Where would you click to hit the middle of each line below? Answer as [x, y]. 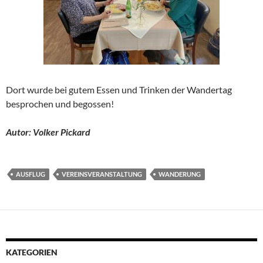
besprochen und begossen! [60, 103]
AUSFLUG [31, 174]
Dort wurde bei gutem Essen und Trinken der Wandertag [119, 89]
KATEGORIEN [32, 252]
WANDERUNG [180, 174]
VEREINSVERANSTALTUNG [102, 174]
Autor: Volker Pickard [48, 131]
